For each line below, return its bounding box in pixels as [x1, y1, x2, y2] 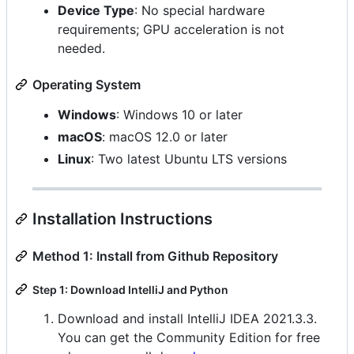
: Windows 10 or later [116, 106, 243, 122]
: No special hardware [134, 2, 265, 18]
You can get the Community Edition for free [58, 329, 320, 345]
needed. [58, 40, 105, 56]
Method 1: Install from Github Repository [32, 247, 278, 264]
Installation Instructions [32, 209, 213, 228]
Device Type [58, 2, 134, 18]
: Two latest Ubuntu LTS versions [91, 150, 287, 167]
